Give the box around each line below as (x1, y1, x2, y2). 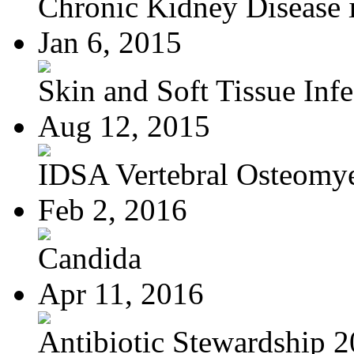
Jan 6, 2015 (38, 24, 182, 59)
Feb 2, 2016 (38, 192, 187, 227)
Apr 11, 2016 (38, 276, 204, 311)
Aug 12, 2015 (38, 108, 210, 143)
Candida (38, 240, 141, 275)
